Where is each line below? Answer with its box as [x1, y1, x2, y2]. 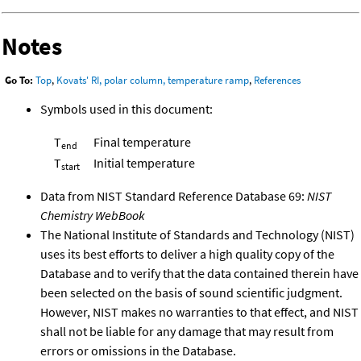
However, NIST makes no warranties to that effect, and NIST [40, 303, 359, 320]
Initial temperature [93, 154, 195, 171]
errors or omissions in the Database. [40, 342, 236, 359]
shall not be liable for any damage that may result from [40, 322, 334, 339]
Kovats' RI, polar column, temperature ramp [56, 73, 249, 88]
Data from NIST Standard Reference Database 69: [40, 187, 307, 204]
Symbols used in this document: [40, 100, 213, 117]
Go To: [5, 73, 33, 88]
